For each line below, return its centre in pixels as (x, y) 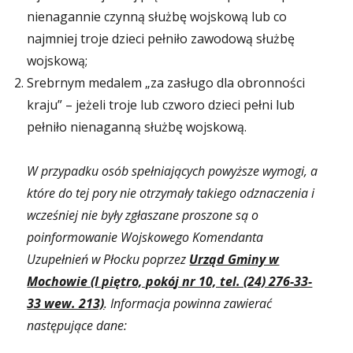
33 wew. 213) (66, 303)
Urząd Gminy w (234, 259)
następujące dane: (77, 325)
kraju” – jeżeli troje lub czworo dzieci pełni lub (161, 105)
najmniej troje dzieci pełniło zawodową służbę (161, 39)
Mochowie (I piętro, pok (98, 281)
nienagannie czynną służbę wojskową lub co (157, 17)
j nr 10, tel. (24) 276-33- (244, 281)
